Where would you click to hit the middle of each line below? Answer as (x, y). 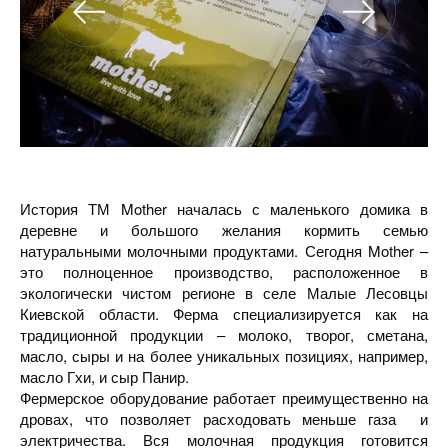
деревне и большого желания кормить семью (224, 229)
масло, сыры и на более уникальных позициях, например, (224, 355)
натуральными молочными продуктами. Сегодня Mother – (224, 250)
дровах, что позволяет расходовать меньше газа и (224, 418)
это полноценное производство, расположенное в (224, 271)
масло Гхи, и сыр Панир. (104, 376)
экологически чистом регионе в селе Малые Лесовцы (224, 292)
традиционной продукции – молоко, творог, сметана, (224, 334)
